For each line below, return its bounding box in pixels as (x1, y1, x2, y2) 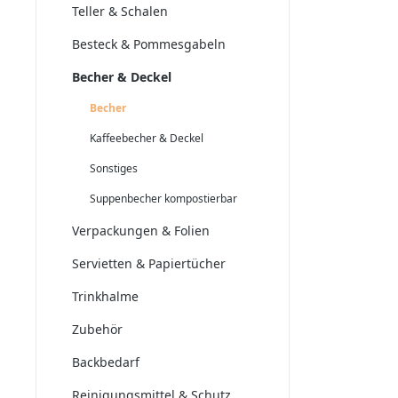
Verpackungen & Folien (72, 222, 210, 239)
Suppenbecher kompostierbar (90, 191, 237, 206)
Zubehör (72, 321, 123, 338)
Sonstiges (90, 161, 138, 176)
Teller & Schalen (72, 3, 168, 20)
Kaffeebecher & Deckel (90, 131, 203, 146)
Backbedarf (72, 354, 139, 370)
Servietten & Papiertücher (72, 255, 226, 272)
